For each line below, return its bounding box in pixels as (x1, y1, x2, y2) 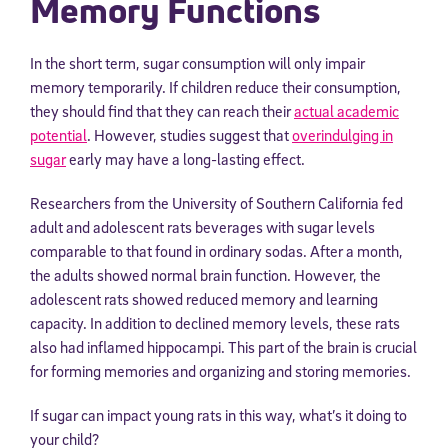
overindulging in (292, 125, 393, 146)
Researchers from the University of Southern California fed (30, 193, 403, 214)
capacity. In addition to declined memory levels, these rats (30, 313, 400, 334)
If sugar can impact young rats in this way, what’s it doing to (30, 405, 407, 426)
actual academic (294, 101, 399, 122)
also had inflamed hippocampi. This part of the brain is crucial (30, 337, 417, 358)
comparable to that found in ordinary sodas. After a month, (30, 241, 403, 262)
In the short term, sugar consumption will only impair (30, 53, 365, 74)
